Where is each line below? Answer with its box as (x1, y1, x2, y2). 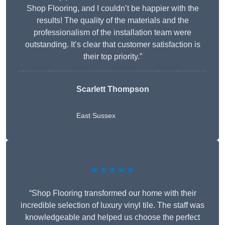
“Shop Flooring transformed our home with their (29, 189, 196, 198)
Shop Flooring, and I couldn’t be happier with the (26, 4, 199, 13)
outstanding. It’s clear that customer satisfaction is (25, 40, 200, 49)
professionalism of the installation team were (34, 28, 191, 37)
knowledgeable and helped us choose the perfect (25, 213, 200, 222)
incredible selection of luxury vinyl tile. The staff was (21, 201, 204, 210)
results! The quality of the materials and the (36, 16, 189, 25)
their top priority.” (83, 52, 142, 61)
